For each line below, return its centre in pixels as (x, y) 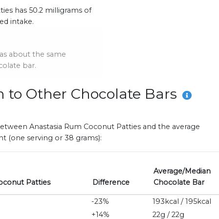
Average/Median (182, 171)
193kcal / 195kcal (182, 202)
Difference (111, 183)
